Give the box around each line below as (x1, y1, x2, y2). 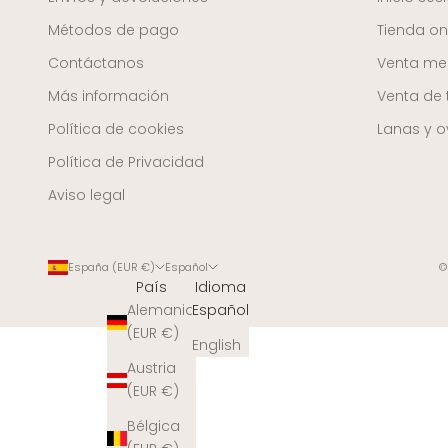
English (191, 335, 241, 356)
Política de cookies (48, 119, 184, 140)
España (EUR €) (68, 259, 155, 276)
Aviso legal (48, 185, 125, 206)
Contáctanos (48, 53, 144, 74)
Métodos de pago (48, 20, 179, 41)
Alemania (126, 300, 195, 321)
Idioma (194, 277, 246, 298)
